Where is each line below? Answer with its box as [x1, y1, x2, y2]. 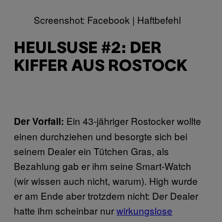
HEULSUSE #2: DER [14, 42, 162, 56]
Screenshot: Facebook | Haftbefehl [34, 12, 181, 26]
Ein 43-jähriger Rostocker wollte [66, 113, 201, 127]
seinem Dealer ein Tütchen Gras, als [14, 144, 169, 158]
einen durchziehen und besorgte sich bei [14, 129, 187, 143]
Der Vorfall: [14, 114, 66, 128]
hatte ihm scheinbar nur [14, 203, 116, 217]
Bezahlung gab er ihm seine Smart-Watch [14, 159, 191, 172]
